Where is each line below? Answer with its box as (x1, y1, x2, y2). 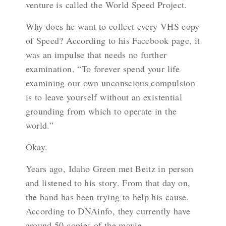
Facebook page (132, 34, 190, 47)
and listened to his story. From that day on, (25, 177, 191, 189)
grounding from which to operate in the (25, 105, 177, 118)
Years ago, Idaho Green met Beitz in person (25, 162, 194, 175)
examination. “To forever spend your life (25, 63, 180, 75)
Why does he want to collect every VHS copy (25, 20, 200, 33)
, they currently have (112, 205, 191, 217)
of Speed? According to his (25, 34, 133, 47)
